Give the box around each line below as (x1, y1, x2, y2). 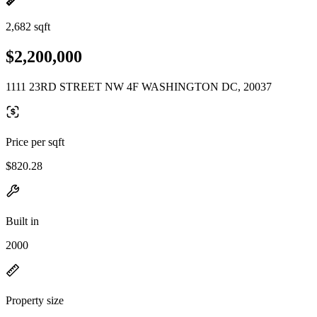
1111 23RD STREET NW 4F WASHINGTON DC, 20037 (6, 80, 272, 93)
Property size (6, 294, 64, 306)
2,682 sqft (6, 21, 50, 33)
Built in (6, 214, 39, 227)
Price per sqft (6, 135, 64, 148)
